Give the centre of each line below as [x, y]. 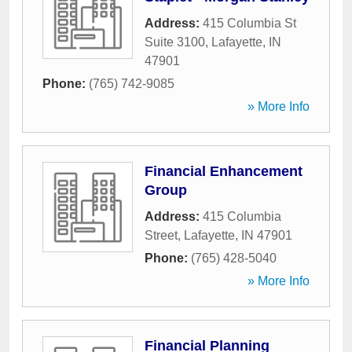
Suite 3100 [175, 42]
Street [161, 235]
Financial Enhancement [224, 171]
